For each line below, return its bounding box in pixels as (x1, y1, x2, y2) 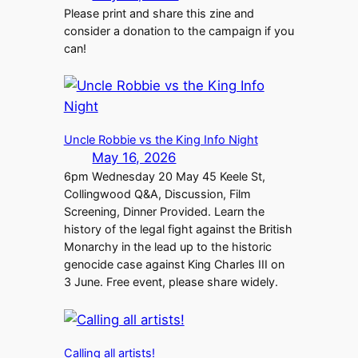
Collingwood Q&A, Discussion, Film (63, 187, 251, 201)
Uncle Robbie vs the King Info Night (63, 133, 258, 148)
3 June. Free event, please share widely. (63, 275, 278, 289)
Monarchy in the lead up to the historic (63, 240, 272, 254)
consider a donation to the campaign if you (63, 23, 294, 38)
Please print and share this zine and (63, 6, 254, 20)
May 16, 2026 (92, 149, 177, 166)
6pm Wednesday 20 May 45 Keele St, (63, 169, 265, 184)
